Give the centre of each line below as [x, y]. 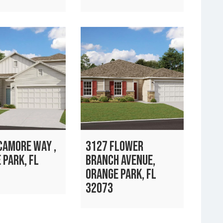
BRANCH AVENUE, [121, 160]
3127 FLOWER [115, 146]
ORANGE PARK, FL [121, 174]
